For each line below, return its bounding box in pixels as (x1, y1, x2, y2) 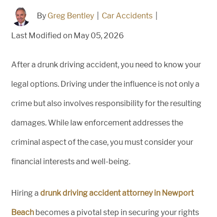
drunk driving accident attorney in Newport (40, 188, 194, 198)
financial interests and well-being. (11, 156, 130, 166)
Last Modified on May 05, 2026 (11, 31, 124, 40)
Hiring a (11, 188, 40, 198)
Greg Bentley (47, 11, 94, 20)
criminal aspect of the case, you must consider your (11, 137, 193, 147)
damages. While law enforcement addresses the (11, 118, 183, 127)
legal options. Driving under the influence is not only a (11, 79, 200, 89)
